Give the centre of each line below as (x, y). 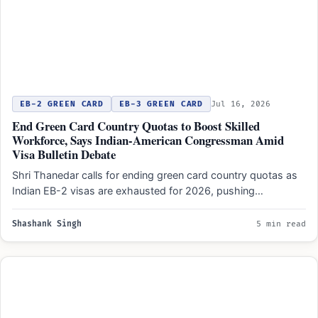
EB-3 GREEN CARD (161, 104)
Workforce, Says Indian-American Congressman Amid (148, 140)
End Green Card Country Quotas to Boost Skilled (136, 126)
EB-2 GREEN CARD (62, 104)
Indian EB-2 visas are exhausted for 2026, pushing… (138, 190)
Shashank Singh (47, 224)
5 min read (281, 224)
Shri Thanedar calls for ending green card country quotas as (155, 175)
